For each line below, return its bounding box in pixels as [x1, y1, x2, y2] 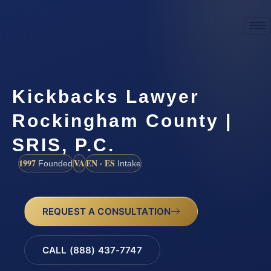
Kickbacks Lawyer [12, 86, 200, 106]
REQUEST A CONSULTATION [42, 205, 171, 217]
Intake [115, 158, 141, 168]
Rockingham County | [12, 110, 232, 131]
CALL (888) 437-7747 [42, 244, 142, 256]
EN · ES [86, 156, 115, 169]
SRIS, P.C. [12, 134, 115, 155]
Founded [36, 158, 73, 168]
